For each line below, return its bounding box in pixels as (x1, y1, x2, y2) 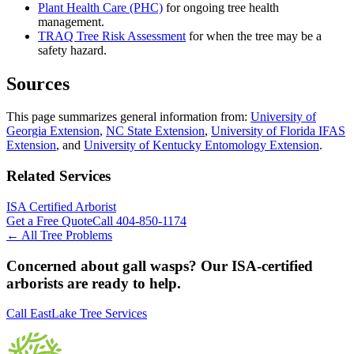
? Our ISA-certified (189, 257, 313, 274)
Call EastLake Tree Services (6, 307, 147, 321)
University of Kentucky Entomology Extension (84, 138, 319, 153)
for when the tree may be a (186, 28, 322, 43)
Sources (6, 73, 70, 94)
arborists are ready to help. (6, 274, 181, 292)
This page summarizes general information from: (6, 110, 250, 124)
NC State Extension (106, 124, 205, 138)
